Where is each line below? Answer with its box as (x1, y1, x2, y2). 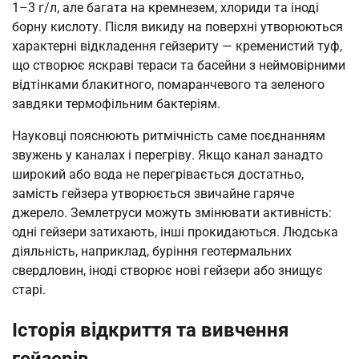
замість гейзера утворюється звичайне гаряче (12, 186, 294, 202)
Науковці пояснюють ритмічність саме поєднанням (12, 128, 325, 144)
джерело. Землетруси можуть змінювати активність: (12, 205, 332, 221)
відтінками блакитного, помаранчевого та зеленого (12, 77, 325, 93)
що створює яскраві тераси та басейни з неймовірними (12, 58, 345, 74)
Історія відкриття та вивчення (12, 319, 288, 342)
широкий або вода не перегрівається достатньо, (12, 167, 304, 183)
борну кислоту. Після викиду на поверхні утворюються (12, 19, 343, 35)
